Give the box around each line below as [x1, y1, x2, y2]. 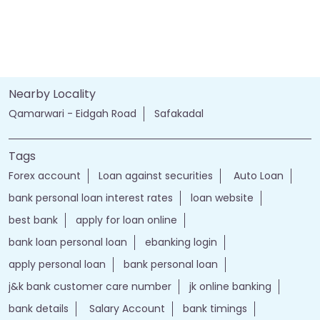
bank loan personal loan [9, 234, 127, 249]
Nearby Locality [9, 85, 96, 102]
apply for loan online [76, 212, 177, 227]
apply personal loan [9, 256, 106, 271]
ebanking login [145, 234, 217, 249]
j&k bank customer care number [9, 279, 171, 294]
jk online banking [189, 279, 271, 294]
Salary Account [86, 301, 165, 316]
